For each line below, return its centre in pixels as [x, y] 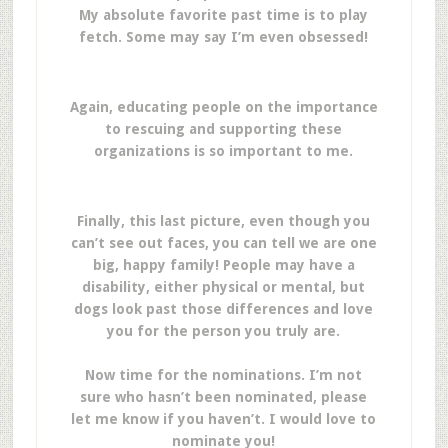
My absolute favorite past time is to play [224, 15]
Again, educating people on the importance [223, 107]
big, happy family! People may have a [223, 265]
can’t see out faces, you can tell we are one [223, 243]
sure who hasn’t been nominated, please [224, 397]
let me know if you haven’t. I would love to [224, 419]
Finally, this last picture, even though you [224, 221]
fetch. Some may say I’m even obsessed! [224, 37]
